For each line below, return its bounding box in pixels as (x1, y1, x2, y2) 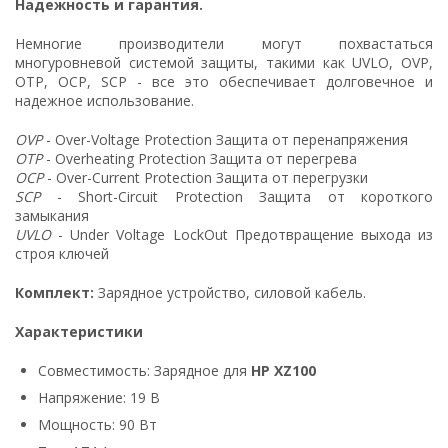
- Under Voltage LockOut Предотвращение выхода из (51, 224, 433, 244)
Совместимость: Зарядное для (38, 360, 251, 380)
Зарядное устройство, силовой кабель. (98, 282, 366, 302)
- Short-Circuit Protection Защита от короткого (40, 186, 433, 206)
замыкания (15, 205, 89, 225)
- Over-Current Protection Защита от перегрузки (43, 167, 368, 187)
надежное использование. (15, 90, 194, 110)
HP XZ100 (251, 360, 316, 380)
